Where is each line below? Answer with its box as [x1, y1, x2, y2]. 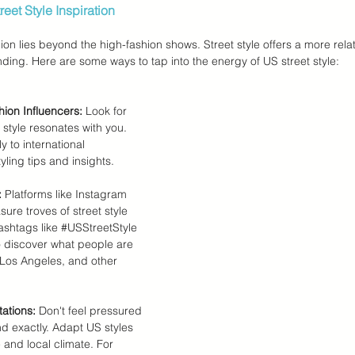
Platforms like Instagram [2, 187, 130, 201]
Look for [82, 104, 130, 118]
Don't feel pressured [36, 303, 145, 318]
